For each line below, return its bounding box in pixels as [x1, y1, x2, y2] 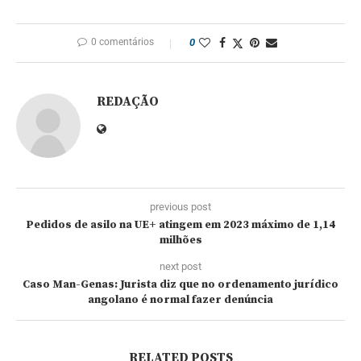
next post [160, 259, 201, 272]
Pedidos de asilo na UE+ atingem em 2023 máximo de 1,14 [26, 217, 335, 232]
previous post [150, 200, 211, 213]
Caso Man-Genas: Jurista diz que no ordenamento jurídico [23, 276, 338, 292]
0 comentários [91, 35, 154, 48]
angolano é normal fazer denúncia [88, 292, 273, 307]
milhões [159, 232, 202, 247]
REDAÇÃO [97, 93, 159, 110]
